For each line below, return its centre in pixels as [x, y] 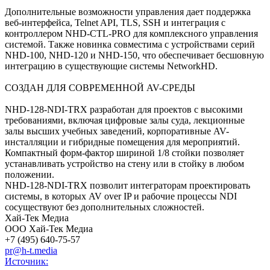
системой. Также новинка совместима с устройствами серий [130, 44]
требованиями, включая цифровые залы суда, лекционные [125, 120]
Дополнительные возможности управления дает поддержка [128, 11]
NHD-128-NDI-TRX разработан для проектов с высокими [124, 109]
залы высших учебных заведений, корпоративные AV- [117, 131]
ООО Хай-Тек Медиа [49, 228]
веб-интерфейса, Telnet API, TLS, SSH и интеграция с [115, 22]
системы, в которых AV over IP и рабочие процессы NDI [121, 196]
